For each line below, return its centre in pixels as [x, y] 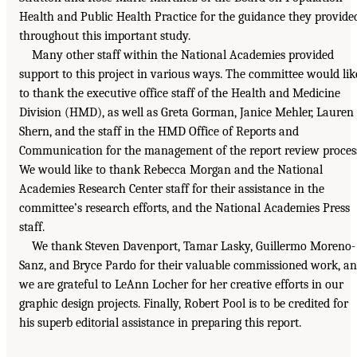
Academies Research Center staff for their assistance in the [172, 189]
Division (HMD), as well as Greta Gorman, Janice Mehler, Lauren [186, 113]
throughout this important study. [105, 36]
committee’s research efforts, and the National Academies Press [184, 208]
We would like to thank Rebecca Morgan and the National [171, 170]
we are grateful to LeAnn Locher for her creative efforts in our [181, 285]
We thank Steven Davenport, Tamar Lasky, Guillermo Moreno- [194, 247]
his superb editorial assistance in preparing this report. [160, 323]
